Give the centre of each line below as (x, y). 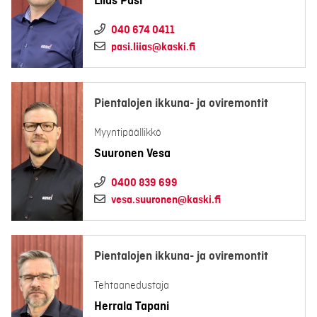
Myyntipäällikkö (128, 133)
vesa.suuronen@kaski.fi (166, 200)
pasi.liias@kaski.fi (153, 47)
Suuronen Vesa (132, 154)
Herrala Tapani (132, 306)
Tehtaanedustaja (132, 286)
